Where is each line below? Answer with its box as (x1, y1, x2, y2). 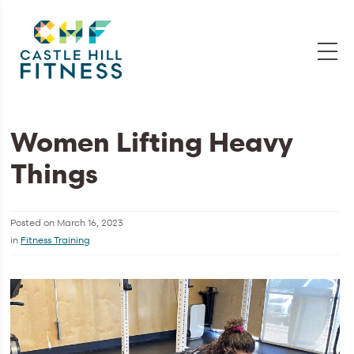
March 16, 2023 (57, 215, 124, 229)
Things (10, 156, 99, 190)
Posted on (10, 215, 58, 229)
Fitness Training (21, 232, 91, 247)
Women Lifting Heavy (10, 124, 294, 159)
